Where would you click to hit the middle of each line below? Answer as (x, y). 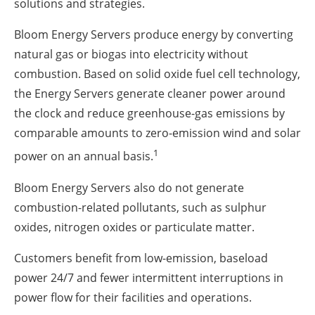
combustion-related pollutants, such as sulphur (140, 207)
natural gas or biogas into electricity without (131, 54)
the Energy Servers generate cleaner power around (150, 94)
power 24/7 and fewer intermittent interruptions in (149, 277)
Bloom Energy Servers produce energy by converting (154, 35)
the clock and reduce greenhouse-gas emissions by (149, 114)
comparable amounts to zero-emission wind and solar (157, 133)
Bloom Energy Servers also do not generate (129, 187)
